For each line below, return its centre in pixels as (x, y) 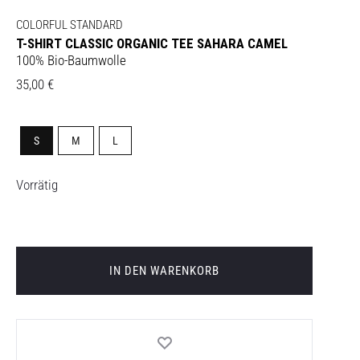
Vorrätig (37, 185)
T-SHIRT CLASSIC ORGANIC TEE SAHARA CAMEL (152, 44)
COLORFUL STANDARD (70, 25)
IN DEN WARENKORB (164, 271)
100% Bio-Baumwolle (71, 61)
